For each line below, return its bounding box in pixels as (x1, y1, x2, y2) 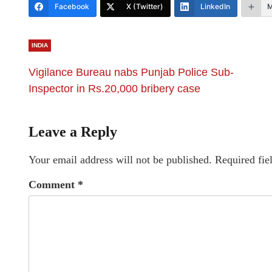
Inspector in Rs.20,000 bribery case (29, 83, 200, 95)
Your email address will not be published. (29, 154, 212, 166)
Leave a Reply (29, 124, 117, 140)
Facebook (55, 2, 89, 11)
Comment (29, 178, 78, 191)
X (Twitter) (126, 2, 163, 11)
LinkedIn (200, 2, 230, 11)
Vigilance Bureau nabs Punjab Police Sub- (29, 66, 234, 78)
